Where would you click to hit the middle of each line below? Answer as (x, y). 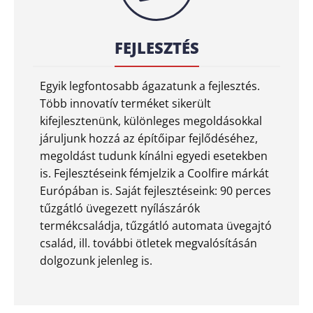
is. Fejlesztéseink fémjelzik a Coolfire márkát (154, 173)
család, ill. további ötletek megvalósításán (148, 243)
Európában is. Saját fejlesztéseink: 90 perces (155, 190)
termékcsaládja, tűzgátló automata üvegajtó (156, 225)
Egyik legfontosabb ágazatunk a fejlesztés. (150, 86)
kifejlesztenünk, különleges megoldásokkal (151, 121)
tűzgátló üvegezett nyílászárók (120, 208)
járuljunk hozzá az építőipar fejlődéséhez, (149, 138)
